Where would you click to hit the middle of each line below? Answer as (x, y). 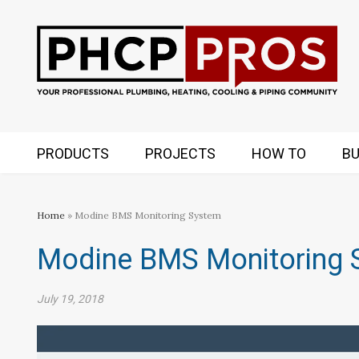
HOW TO (279, 153)
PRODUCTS (73, 153)
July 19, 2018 (70, 299)
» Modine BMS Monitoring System (143, 215)
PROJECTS (180, 153)
